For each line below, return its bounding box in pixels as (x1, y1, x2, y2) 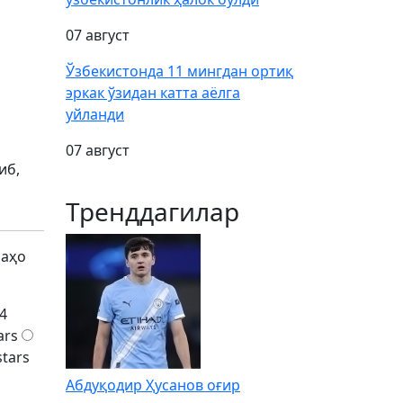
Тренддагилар (66, 194, 239, 228)
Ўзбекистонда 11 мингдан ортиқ (66, 61, 293, 81)
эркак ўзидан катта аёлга (66, 83, 240, 103)
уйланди (66, 104, 124, 124)
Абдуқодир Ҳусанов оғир (66, 375, 240, 395)
